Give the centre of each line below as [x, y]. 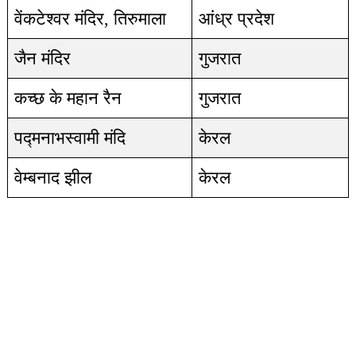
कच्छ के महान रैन [68, 98]
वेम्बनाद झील [52, 178]
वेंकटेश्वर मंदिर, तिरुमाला [90, 19]
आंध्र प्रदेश [236, 19]
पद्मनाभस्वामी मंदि [70, 138]
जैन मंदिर [42, 58]
